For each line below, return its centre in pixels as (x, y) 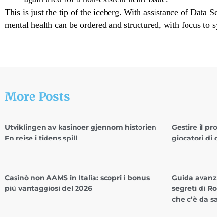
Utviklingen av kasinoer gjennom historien (81, 128)
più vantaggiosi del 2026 (48, 189)
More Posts (38, 97)
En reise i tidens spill (41, 138)
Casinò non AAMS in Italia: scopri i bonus (77, 178)
